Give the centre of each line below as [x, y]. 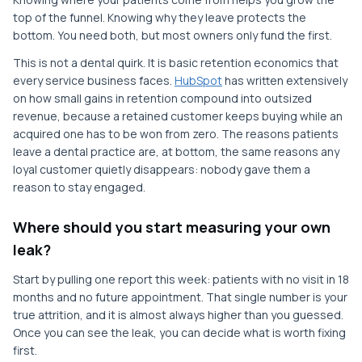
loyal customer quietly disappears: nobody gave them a [162, 169]
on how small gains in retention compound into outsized [162, 98]
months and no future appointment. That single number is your [180, 297]
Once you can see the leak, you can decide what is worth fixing [179, 333]
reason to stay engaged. [79, 187]
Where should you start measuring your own [172, 227]
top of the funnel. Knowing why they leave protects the [160, 17]
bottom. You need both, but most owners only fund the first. [173, 35]
